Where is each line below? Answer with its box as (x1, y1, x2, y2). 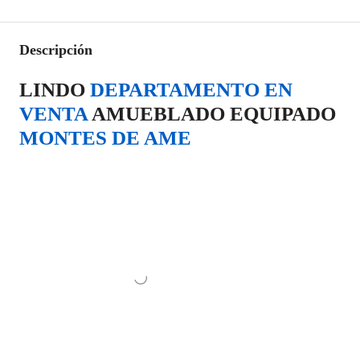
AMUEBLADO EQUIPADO (88, 103, 336, 125)
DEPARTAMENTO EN (90, 79, 292, 100)
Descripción (19, 42, 92, 58)
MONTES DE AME (19, 127, 191, 149)
